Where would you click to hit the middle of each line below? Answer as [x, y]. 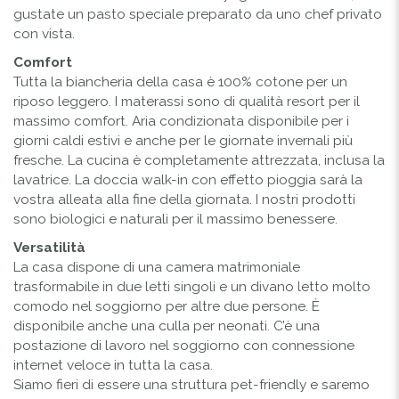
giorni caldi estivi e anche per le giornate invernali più [183, 140]
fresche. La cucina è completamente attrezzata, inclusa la [199, 160]
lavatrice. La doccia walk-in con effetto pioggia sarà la [188, 179]
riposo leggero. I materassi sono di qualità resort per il [187, 101]
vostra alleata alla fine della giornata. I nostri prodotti [184, 199]
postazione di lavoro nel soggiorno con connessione [184, 345]
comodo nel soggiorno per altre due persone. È [167, 306]
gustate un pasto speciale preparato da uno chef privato [198, 14]
